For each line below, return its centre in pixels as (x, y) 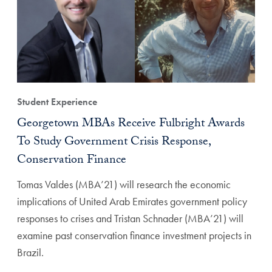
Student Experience (57, 101)
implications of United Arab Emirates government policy (132, 201)
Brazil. (30, 252)
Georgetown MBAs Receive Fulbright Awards (131, 124)
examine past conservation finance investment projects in (134, 235)
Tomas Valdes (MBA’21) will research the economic (124, 184)
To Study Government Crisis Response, (114, 142)
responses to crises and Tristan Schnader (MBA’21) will (130, 218)
